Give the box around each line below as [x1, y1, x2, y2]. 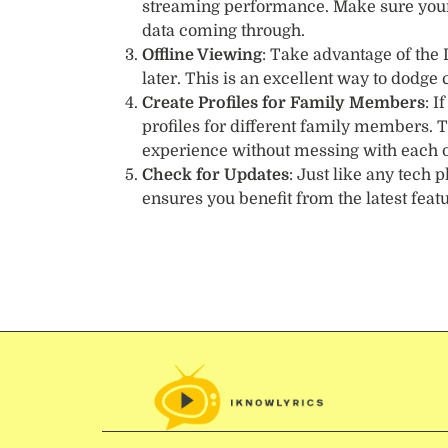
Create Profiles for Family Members [142, 93, 425, 112]
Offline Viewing [142, 45, 262, 64]
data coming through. [142, 21, 305, 40]
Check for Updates [142, 165, 289, 184]
